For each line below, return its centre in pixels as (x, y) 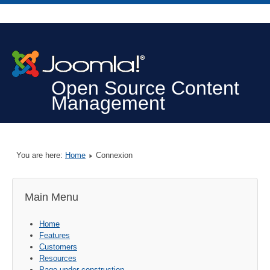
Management (108, 103)
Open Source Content (145, 88)
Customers (58, 246)
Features (55, 235)
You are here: (41, 155)
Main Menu (52, 197)
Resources (58, 258)
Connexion (114, 155)
